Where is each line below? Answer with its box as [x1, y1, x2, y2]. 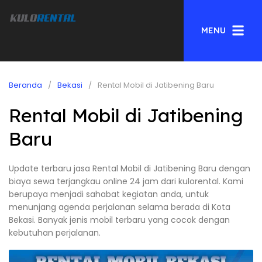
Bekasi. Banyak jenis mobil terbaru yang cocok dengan [9, 214, 230, 226]
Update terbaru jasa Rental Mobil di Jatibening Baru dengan [9, 163, 250, 174]
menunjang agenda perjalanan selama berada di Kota [9, 201, 230, 213]
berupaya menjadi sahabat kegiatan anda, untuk [9, 188, 209, 200]
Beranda [9, 80, 42, 91]
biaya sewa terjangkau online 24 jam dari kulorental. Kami [9, 175, 243, 187]
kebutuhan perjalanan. [9, 227, 101, 239]
